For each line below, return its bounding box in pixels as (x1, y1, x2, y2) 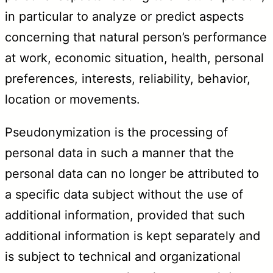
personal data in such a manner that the (5, 145, 234, 160)
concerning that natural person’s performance (5, 29, 267, 44)
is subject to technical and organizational (5, 249, 241, 264)
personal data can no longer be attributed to (5, 166, 259, 181)
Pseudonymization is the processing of (5, 124, 228, 140)
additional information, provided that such (5, 207, 245, 222)
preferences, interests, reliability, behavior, (5, 71, 250, 86)
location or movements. (5, 91, 140, 107)
